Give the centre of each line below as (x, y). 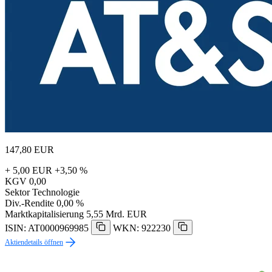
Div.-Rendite (29, 203)
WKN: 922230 (142, 228)
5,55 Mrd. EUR (117, 214)
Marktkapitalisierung (44, 214)
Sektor (17, 192)
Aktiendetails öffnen (34, 243)
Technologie (56, 192)
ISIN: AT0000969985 (47, 228)
